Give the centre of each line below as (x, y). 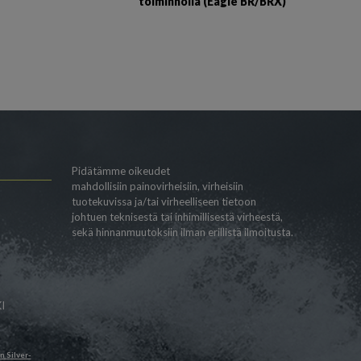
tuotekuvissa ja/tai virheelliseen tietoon (164, 201)
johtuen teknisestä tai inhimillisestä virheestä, (177, 216)
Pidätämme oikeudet (120, 170)
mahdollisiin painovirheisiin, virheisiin (157, 186)
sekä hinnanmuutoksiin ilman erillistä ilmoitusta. (182, 232)
